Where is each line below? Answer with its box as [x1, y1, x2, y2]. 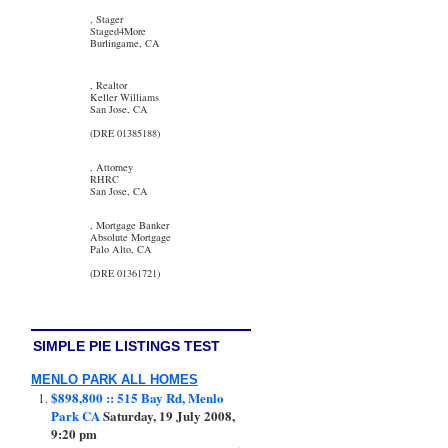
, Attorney [90, 159, 133, 174]
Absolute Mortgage [90, 229, 171, 244]
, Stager [90, 11, 123, 26]
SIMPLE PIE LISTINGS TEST [33, 337, 220, 354]
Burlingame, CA [90, 35, 160, 50]
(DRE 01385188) [90, 125, 160, 140]
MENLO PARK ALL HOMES [31, 372, 198, 388]
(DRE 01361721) [90, 265, 160, 280]
